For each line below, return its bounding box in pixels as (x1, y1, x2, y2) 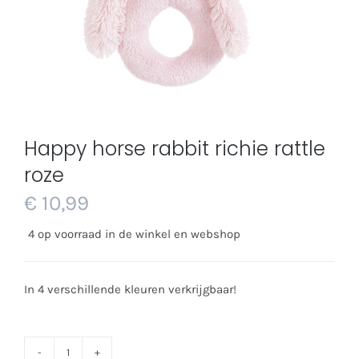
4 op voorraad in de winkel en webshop (28, 227, 240, 241)
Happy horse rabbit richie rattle (24, 135, 325, 163)
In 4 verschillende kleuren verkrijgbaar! (24, 282, 236, 296)
